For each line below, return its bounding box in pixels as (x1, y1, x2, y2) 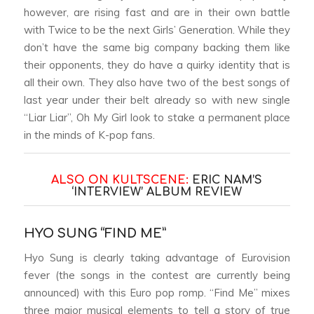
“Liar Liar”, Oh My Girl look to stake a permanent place (23, 110, 291, 124)
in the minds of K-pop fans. (23, 128, 155, 142)
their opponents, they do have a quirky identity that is (23, 57, 291, 71)
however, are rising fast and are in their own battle (23, 5, 291, 19)
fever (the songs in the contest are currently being (23, 268, 291, 282)
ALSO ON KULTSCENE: (51, 173, 189, 186)
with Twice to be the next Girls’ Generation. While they (23, 22, 291, 36)
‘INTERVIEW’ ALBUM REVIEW (71, 185, 243, 198)
